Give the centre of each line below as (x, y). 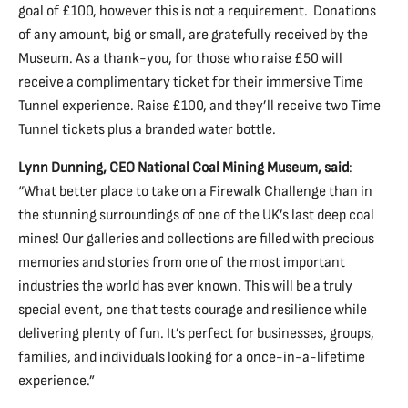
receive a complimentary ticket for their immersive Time (191, 82)
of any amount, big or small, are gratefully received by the (193, 34)
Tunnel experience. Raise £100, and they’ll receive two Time (199, 105)
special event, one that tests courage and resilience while (193, 309)
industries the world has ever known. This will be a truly (185, 286)
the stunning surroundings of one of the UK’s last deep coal (196, 214)
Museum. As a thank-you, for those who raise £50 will (180, 58)
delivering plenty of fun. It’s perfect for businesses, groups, (196, 333)
